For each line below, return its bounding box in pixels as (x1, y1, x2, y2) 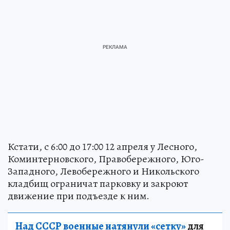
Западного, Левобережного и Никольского (8, 164, 199, 179)
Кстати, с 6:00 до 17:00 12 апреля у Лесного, (8, 140, 197, 154)
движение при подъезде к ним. (8, 189, 149, 203)
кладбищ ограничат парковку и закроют (8, 177, 188, 191)
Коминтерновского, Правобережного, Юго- (8, 152, 204, 166)
